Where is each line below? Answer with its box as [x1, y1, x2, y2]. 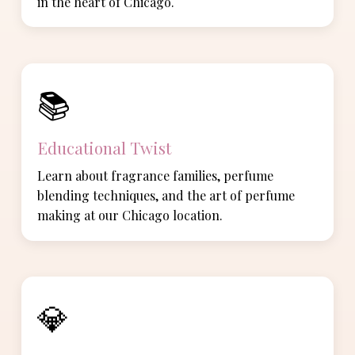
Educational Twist [37, 136, 172, 159]
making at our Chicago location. [37, 207, 223, 223]
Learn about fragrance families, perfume [37, 167, 274, 184]
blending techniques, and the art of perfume [37, 187, 296, 204]
